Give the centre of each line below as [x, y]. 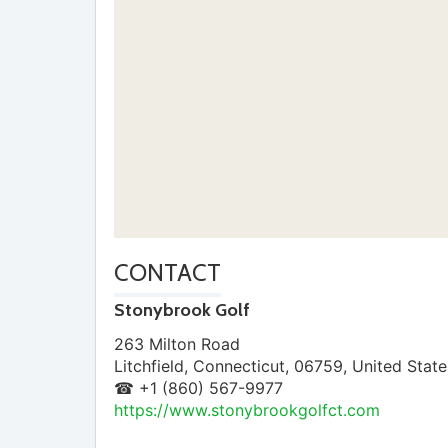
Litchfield [149, 365]
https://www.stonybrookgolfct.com [247, 409]
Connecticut [239, 365]
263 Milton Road [177, 343]
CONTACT [167, 273]
